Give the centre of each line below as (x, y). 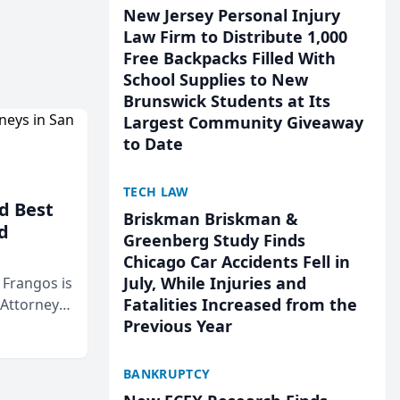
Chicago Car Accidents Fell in (237, 262)
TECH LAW (156, 192)
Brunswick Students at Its (227, 101)
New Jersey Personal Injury (232, 15)
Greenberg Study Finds (214, 240)
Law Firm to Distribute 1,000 (235, 37)
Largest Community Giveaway (243, 122)
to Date (153, 144)
